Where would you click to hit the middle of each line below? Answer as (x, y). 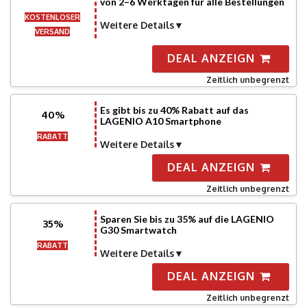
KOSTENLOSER (53, 17)
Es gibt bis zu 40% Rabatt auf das (174, 110)
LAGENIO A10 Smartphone (160, 121)
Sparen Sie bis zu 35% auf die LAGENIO (187, 219)
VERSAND (53, 32)
